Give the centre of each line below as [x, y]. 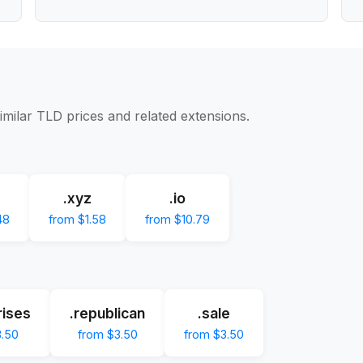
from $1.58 [77, 219]
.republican [107, 313]
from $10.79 [177, 219]
